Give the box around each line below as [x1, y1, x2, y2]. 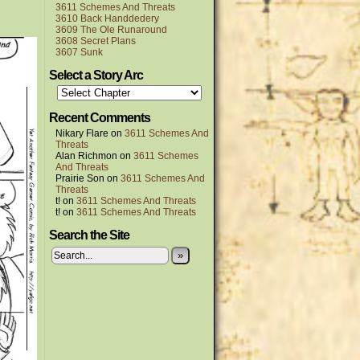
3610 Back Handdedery [55, 13, 159, 24]
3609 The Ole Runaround [55, 24, 167, 35]
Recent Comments [49, 111, 150, 125]
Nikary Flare [55, 128, 108, 139]
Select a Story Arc [49, 68, 143, 82]
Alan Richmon [55, 150, 117, 162]
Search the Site [49, 228, 129, 242]
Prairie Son [55, 173, 104, 184]
